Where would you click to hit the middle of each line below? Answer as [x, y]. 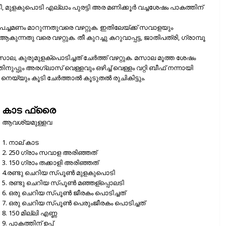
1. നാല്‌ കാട [20, 142]
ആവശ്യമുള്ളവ [27, 122]
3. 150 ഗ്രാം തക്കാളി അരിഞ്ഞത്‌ [50, 162]
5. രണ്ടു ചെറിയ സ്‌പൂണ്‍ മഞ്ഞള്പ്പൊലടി [63, 182]
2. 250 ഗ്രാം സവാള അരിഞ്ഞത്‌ [49, 152]
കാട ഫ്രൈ [29, 110]
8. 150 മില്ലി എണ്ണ [30, 213]
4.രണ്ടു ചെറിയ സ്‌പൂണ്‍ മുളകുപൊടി [59, 172]
